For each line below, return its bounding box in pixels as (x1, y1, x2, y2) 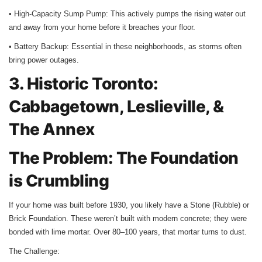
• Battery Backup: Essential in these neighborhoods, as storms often (9, 42, 242, 51)
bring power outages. (9, 55, 79, 64)
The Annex (9, 119, 95, 139)
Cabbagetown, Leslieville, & (9, 96, 224, 116)
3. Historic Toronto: (9, 73, 158, 94)
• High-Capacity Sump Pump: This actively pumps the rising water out (9, 9, 246, 18)
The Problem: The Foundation (9, 147, 239, 168)
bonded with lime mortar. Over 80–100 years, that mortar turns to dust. (9, 227, 247, 236)
